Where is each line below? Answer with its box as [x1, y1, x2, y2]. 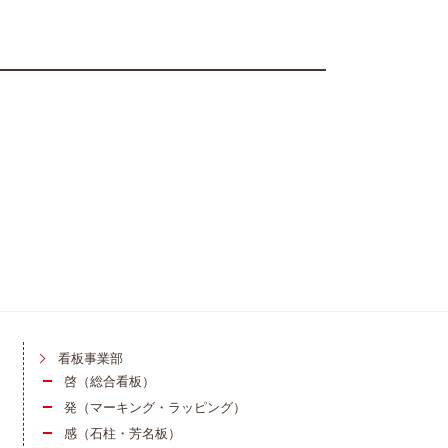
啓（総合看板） [63, 374, 155, 390]
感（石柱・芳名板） [63, 426, 181, 442]
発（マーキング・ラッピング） [63, 400, 246, 416]
